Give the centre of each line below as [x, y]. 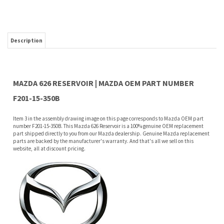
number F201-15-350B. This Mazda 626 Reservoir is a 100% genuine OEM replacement [108, 80]
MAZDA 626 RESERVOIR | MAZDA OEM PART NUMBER [103, 37]
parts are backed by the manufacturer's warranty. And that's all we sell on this [103, 95]
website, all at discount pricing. [49, 102]
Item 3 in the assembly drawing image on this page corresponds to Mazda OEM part [108, 72]
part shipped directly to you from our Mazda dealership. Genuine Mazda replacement [111, 87]
